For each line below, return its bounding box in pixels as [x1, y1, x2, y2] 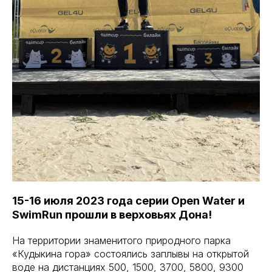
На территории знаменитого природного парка [12, 234, 231, 246]
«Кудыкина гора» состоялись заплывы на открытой [12, 248, 249, 260]
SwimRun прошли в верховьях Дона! [12, 208, 212, 221]
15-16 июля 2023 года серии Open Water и [12, 194, 245, 207]
